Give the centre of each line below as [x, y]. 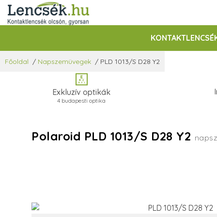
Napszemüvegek [64, 62]
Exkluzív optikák [81, 92]
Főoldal [17, 62]
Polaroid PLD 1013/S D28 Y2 [113, 136]
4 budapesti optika [81, 101]
